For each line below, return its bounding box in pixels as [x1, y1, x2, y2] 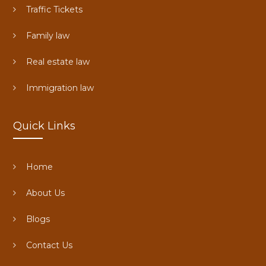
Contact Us [26, 239, 72, 251]
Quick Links [12, 119, 75, 132]
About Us [26, 187, 65, 198]
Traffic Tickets [26, 4, 83, 15]
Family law [26, 30, 69, 41]
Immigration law [26, 82, 94, 93]
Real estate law [26, 56, 90, 67]
